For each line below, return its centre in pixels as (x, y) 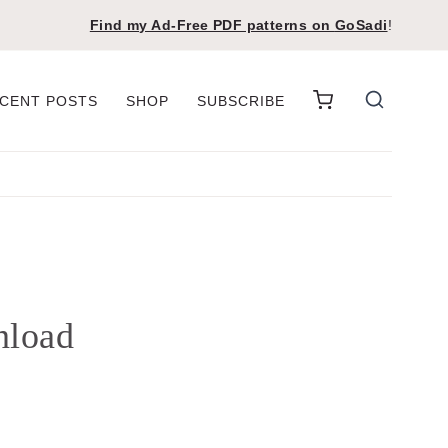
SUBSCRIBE (241, 101)
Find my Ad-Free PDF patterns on (212, 25)
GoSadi (361, 25)
